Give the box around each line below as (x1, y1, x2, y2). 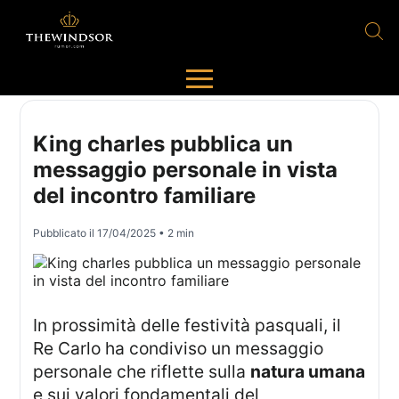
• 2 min (156, 226, 195, 240)
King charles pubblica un (33, 131, 294, 158)
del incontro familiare (33, 183, 256, 209)
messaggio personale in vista (33, 157, 338, 183)
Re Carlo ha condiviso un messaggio (33, 338, 324, 360)
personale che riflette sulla (33, 361, 251, 383)
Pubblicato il (33, 226, 98, 240)
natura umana (250, 361, 366, 383)
